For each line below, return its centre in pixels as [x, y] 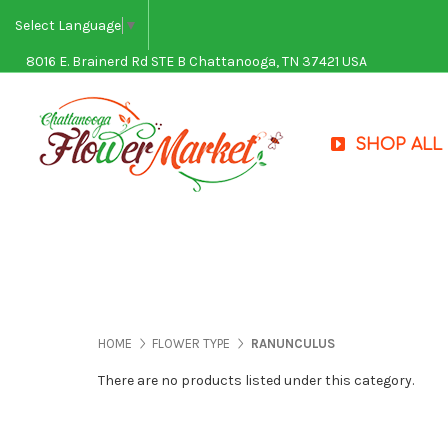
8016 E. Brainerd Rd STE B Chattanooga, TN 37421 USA [196, 62]
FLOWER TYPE [191, 344]
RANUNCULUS [292, 344]
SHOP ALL [398, 144]
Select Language [68, 25]
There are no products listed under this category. [255, 381]
